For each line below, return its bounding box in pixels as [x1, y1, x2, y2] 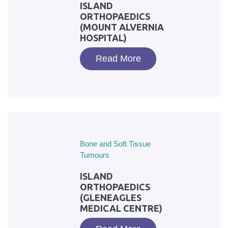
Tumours [80, 151, 109, 159]
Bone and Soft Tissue [80, 139, 151, 148]
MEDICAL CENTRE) [80, 203, 162, 213]
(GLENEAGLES [80, 192, 141, 203]
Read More [95, 53, 141, 64]
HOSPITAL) [80, 33, 127, 43]
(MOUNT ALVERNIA [80, 22, 164, 32]
